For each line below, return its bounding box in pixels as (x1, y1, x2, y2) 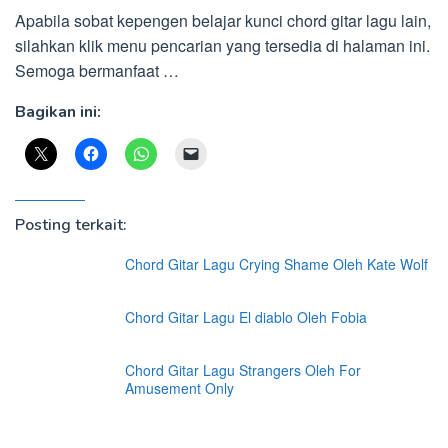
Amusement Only (125, 378, 234, 398)
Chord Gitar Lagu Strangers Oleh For (125, 360, 361, 380)
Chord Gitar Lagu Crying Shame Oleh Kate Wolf (125, 254, 428, 274)
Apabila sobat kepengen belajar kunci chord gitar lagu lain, (15, 9, 431, 32)
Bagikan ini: (15, 101, 101, 123)
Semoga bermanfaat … (15, 59, 179, 82)
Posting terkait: (15, 214, 127, 236)
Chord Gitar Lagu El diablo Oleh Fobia (125, 307, 367, 327)
